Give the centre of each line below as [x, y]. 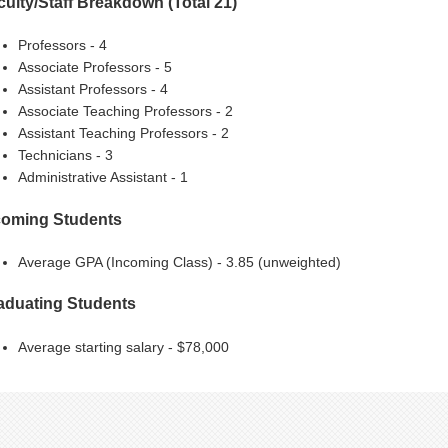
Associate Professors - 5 [94, 67]
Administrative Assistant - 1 [102, 177]
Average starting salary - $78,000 [123, 346]
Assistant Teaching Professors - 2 [123, 133]
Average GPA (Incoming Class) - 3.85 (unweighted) [179, 261]
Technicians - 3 [65, 155]
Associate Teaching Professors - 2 [125, 111]
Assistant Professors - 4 [92, 89]
